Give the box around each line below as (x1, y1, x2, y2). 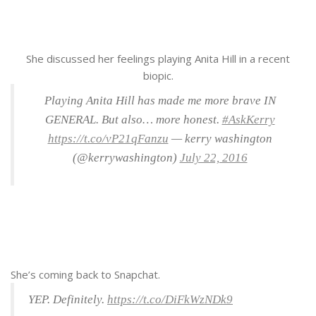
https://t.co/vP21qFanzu (47, 132, 169, 146)
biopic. (142, 68, 174, 83)
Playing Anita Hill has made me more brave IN (44, 94, 276, 108)
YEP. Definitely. (28, 293, 107, 307)
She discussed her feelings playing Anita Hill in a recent (26, 51, 290, 66)
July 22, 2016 (179, 151, 248, 165)
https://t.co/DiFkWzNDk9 (107, 293, 233, 307)
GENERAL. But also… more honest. (44, 113, 222, 127)
